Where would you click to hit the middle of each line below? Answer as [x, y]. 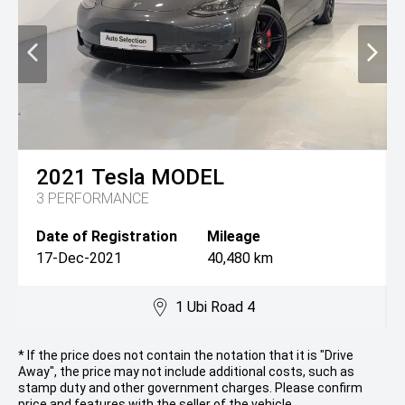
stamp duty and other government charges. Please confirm [190, 388]
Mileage [234, 237]
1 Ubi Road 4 [215, 307]
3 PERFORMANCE [93, 199]
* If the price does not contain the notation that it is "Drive [186, 356]
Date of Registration [107, 237]
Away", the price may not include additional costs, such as [186, 372]
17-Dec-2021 [79, 259]
